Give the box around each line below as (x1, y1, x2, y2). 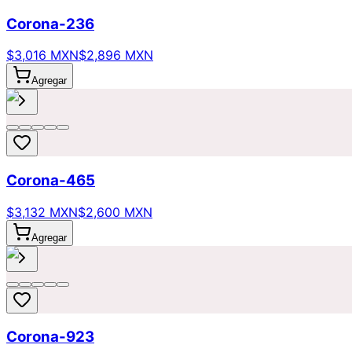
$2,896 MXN (79, 47, 153, 64)
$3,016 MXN (6, 47, 79, 64)
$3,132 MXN (6, 203, 78, 220)
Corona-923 (6, 328, 94, 346)
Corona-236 (6, 14, 94, 33)
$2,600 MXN (78, 203, 152, 220)
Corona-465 (6, 171, 95, 190)
